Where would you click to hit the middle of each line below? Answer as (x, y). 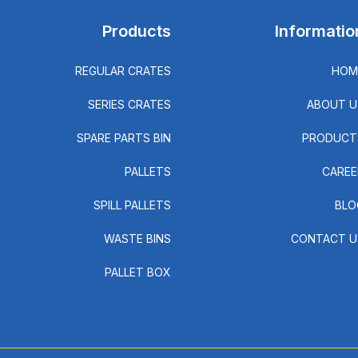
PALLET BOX (138, 272)
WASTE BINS (138, 239)
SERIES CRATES (130, 104)
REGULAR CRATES (123, 71)
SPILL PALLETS (133, 205)
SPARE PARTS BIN (124, 138)
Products (137, 31)
